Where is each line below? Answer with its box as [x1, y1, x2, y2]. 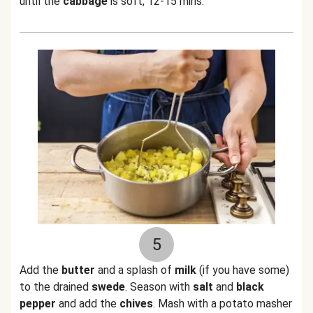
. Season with [125, 280, 193, 293]
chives [119, 297, 153, 310]
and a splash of [95, 263, 175, 277]
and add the [56, 297, 119, 310]
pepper [20, 297, 56, 310]
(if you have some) [196, 263, 289, 277]
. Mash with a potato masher [153, 297, 292, 310]
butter [61, 263, 95, 277]
